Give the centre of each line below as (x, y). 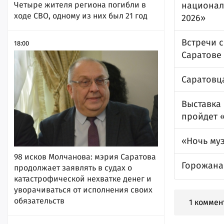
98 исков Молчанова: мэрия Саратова (85, 156)
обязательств (39, 200)
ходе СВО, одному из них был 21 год (81, 15)
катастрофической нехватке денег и (83, 178)
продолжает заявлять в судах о (73, 167)
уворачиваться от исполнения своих (83, 189)
